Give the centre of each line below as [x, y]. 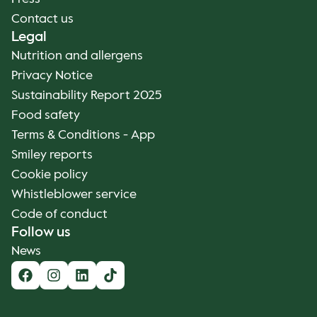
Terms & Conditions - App [83, 135]
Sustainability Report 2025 [87, 96]
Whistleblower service [74, 195]
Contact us [42, 19]
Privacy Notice [52, 76]
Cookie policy [50, 175]
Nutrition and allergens [77, 56]
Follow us [41, 233]
